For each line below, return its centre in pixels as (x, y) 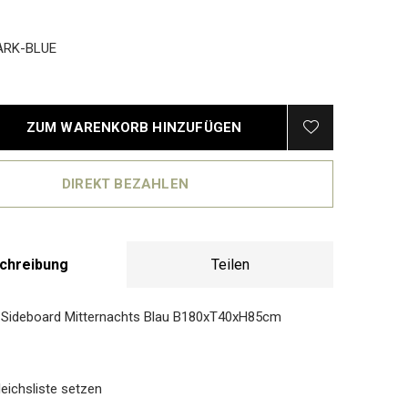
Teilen (230, 265)
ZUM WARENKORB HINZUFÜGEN (134, 127)
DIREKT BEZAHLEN (125, 184)
